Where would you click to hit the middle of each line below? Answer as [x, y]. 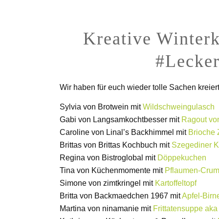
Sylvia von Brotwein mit [101, 107]
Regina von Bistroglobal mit [109, 157]
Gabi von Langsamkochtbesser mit [120, 119]
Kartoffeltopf [176, 183]
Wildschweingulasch [179, 107]
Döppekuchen [182, 157]
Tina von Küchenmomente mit [112, 170]
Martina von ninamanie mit [106, 208]
